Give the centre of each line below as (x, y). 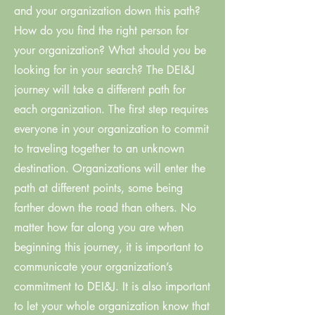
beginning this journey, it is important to (109, 247)
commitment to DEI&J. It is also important (112, 287)
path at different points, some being (98, 188)
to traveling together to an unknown (99, 149)
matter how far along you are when (99, 227)
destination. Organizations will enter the (110, 168)
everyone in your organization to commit (111, 129)
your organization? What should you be (110, 50)
